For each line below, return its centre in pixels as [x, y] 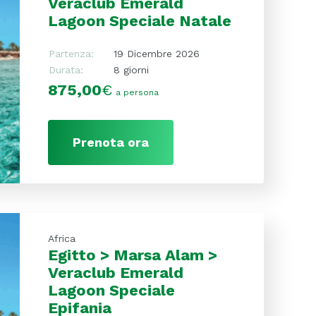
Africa [61, 238]
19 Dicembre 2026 [156, 54]
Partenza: [71, 54]
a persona [137, 92]
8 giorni [131, 70]
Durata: [66, 70]
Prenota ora [110, 142]
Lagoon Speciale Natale [139, 21]
